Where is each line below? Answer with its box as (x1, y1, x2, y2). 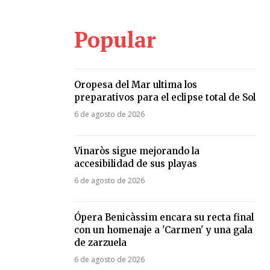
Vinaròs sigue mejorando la (74, 145, 199, 157)
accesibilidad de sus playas (74, 157, 197, 169)
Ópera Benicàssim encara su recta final (74, 211, 254, 223)
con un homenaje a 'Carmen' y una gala (74, 224, 253, 236)
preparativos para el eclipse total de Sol (74, 91, 256, 103)
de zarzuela (74, 236, 127, 248)
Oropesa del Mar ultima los (74, 78, 197, 90)
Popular (74, 25, 156, 54)
